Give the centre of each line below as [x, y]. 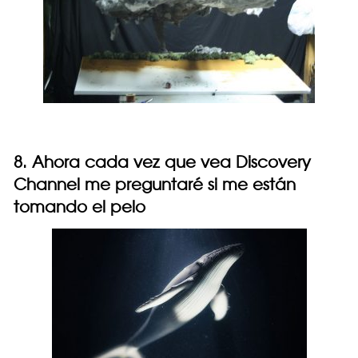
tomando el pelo [80, 206]
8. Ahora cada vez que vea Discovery [162, 161]
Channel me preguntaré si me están [155, 184]
